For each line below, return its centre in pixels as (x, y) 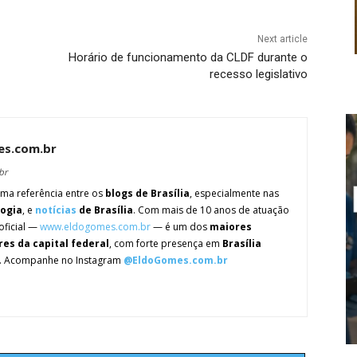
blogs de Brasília (147, 194)
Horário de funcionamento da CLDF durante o (188, 58)
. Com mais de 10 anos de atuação (211, 210)
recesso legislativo (258, 75)
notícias (56, 210)
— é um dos (180, 227)
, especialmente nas (234, 194)
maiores (231, 227)
